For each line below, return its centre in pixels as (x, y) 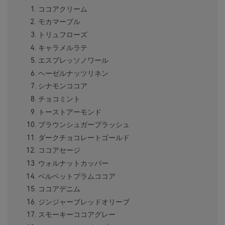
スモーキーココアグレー (77, 215)
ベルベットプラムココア (77, 176)
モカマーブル (59, 22)
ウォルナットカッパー (73, 163)
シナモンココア (63, 86)
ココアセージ (59, 150)
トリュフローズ (63, 35)
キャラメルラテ (63, 47)
